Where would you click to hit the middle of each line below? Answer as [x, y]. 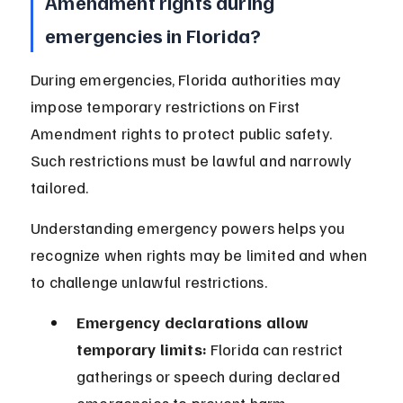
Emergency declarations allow [195, 322]
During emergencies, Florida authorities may [188, 80]
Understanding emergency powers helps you [190, 228]
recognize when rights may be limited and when [201, 255]
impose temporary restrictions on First [167, 107]
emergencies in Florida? [153, 36]
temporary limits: [142, 349]
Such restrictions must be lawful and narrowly [193, 161]
